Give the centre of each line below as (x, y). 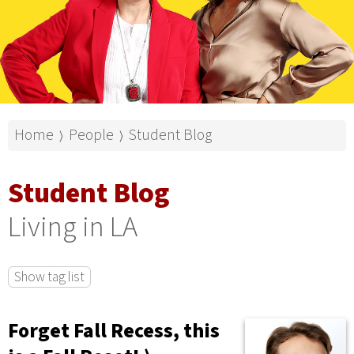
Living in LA (73, 227)
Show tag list (49, 277)
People (91, 135)
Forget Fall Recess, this (114, 331)
